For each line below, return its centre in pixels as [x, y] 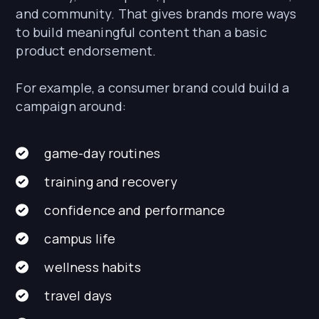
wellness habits [93, 267]
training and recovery [111, 182]
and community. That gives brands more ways [156, 14]
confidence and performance [135, 210]
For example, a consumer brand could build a [153, 88]
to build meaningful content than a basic [141, 32]
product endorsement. [86, 51]
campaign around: [71, 106]
